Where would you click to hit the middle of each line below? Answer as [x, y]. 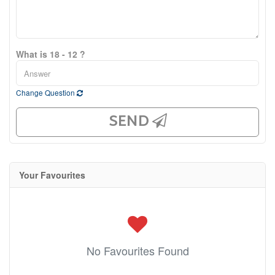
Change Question [46, 92]
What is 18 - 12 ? [51, 54]
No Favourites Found [137, 250]
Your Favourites [52, 175]
